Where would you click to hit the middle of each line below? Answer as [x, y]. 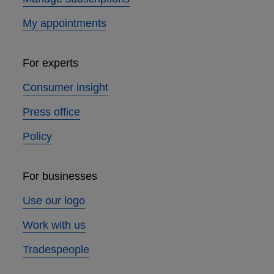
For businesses [60, 176]
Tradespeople [56, 250]
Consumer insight [65, 88]
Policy [37, 137]
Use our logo [54, 201]
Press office [51, 112]
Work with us [54, 225]
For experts [50, 63]
